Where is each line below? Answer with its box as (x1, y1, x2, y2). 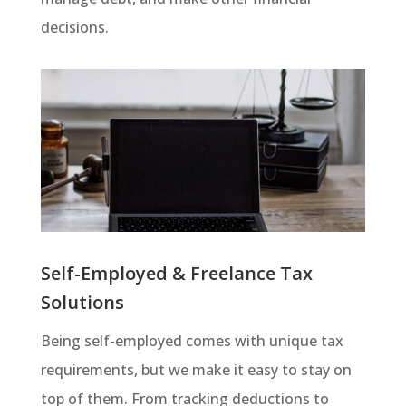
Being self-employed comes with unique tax (40, 330, 343, 351)
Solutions (40, 289, 124, 314)
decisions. (40, 17, 109, 38)
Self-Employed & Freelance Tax (40, 260, 313, 285)
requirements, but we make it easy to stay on (40, 359, 352, 380)
